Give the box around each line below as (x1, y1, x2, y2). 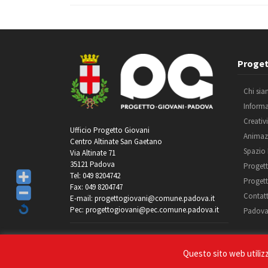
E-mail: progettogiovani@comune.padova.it (70, 193, 215, 204)
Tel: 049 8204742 (70, 170, 120, 181)
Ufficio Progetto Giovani (70, 125, 150, 136)
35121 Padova (70, 159, 115, 170)
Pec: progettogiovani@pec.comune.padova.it (70, 205, 219, 215)
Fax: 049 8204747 (70, 182, 123, 193)
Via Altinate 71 (70, 148, 115, 159)
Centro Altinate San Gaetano (70, 136, 162, 147)
